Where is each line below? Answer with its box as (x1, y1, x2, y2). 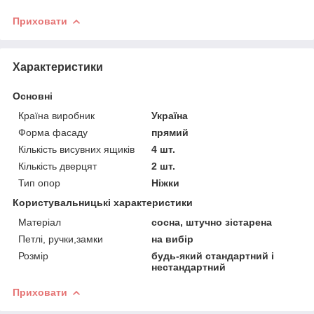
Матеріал (18, 216, 61, 228)
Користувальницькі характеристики (13, 196, 193, 208)
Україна (151, 109, 189, 121)
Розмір (18, 250, 48, 261)
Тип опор (18, 177, 60, 189)
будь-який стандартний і (151, 250, 275, 261)
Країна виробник (18, 109, 95, 121)
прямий (151, 126, 189, 138)
